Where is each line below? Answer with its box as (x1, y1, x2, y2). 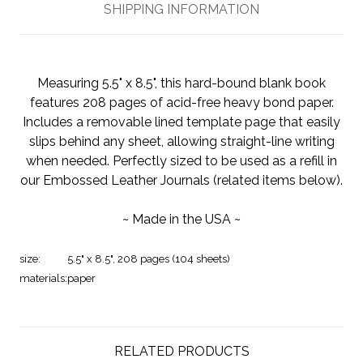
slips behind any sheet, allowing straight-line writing (28, 133, 335, 149)
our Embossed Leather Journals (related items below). (20, 172, 343, 188)
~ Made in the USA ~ (122, 211, 241, 227)
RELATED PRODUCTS (113, 343, 250, 359)
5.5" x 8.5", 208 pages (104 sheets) (67, 252, 230, 265)
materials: (19, 271, 67, 284)
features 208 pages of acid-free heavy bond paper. (29, 94, 334, 110)
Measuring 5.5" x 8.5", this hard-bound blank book (37, 75, 326, 91)
